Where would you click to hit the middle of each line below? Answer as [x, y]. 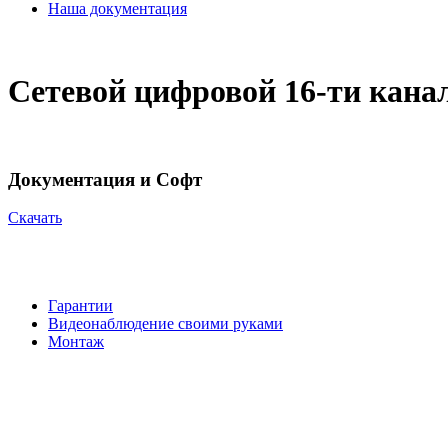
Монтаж [76, 342]
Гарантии [80, 306]
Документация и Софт [105, 179]
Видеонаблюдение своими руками [165, 324]
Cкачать [35, 218]
